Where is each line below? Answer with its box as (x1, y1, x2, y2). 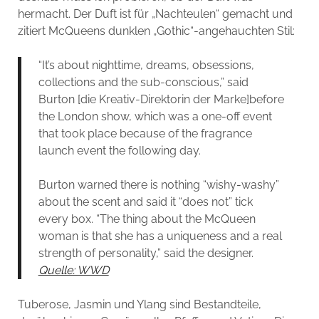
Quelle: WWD (38, 263, 109, 277)
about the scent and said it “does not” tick (38, 194, 253, 209)
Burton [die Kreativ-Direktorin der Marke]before (38, 92, 284, 106)
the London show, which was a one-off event (38, 109, 272, 123)
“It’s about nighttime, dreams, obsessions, (38, 58, 254, 72)
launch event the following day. (38, 143, 201, 157)
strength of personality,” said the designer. (38, 246, 253, 260)
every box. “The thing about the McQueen (38, 211, 256, 226)
